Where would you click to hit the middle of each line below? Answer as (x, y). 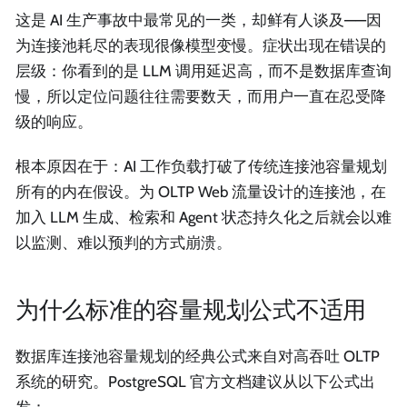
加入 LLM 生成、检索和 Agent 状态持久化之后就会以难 (203, 218)
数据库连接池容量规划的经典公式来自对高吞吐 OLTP (198, 356)
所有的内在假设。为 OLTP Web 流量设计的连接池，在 (201, 192)
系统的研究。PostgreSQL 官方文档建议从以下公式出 (195, 381)
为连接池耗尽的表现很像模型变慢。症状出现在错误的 (201, 45)
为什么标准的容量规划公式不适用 (191, 309)
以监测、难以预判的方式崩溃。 (124, 243)
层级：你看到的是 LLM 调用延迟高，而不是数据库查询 (203, 70)
